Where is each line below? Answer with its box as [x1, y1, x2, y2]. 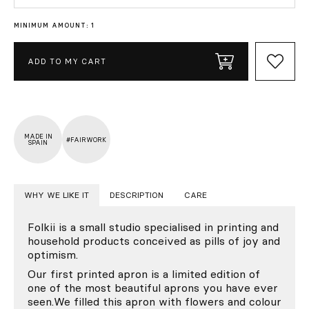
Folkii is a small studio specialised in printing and [28, 220, 279, 235]
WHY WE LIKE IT [24, 190, 89, 201]
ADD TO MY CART [28, 56, 106, 66]
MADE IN [23, 132, 52, 141]
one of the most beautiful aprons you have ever [28, 281, 278, 295]
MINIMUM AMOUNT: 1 [14, 21, 94, 30]
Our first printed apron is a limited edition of [28, 267, 260, 281]
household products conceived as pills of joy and [28, 234, 280, 248]
